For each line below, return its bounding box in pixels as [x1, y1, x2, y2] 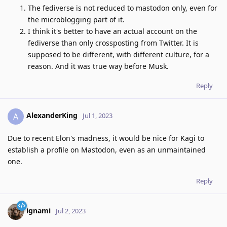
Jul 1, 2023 [83, 111, 112, 121]
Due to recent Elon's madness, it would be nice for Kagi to [8, 133, 204, 143]
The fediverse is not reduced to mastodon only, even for [28, 3, 217, 13]
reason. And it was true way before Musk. [28, 61, 169, 71]
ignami [26, 206, 51, 216]
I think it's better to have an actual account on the [28, 26, 197, 36]
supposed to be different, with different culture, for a [28, 49, 209, 59]
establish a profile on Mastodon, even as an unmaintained [8, 144, 206, 155]
